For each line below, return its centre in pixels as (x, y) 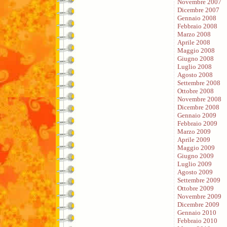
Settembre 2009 (199, 180)
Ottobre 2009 (196, 188)
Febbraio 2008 (197, 26)
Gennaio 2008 (197, 18)
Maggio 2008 (196, 50)
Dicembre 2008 (198, 107)
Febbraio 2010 (197, 220)
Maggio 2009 (196, 147)
